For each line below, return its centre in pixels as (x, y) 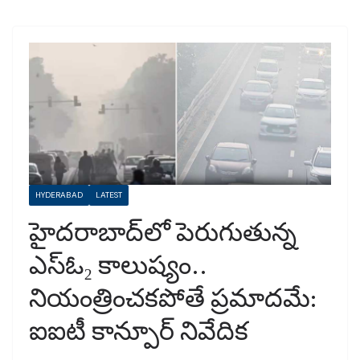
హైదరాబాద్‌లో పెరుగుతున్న (163, 231)
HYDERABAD (59, 194)
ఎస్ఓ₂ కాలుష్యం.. (118, 264)
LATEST (109, 194)
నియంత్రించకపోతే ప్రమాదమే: (173, 297)
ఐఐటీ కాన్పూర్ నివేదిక (139, 330)
